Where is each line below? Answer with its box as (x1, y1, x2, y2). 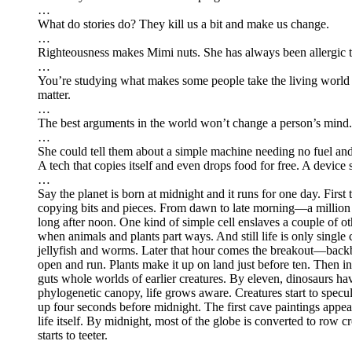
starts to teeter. (38, 328, 108, 343)
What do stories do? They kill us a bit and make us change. (38, 17, 329, 31)
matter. (38, 88, 71, 102)
